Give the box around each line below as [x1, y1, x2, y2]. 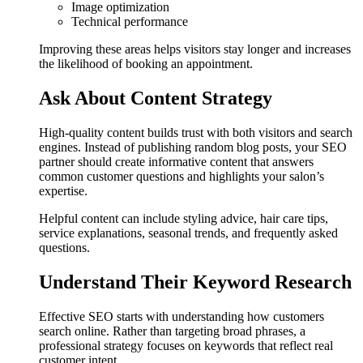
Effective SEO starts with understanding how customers [39, 309, 324, 323]
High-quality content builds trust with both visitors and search [39, 125, 352, 139]
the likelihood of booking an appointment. [39, 57, 253, 71]
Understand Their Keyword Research [39, 271, 352, 293]
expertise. [39, 183, 88, 198]
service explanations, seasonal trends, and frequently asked [39, 225, 338, 240]
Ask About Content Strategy [39, 88, 272, 109]
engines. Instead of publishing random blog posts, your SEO [39, 139, 347, 154]
